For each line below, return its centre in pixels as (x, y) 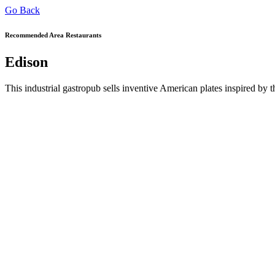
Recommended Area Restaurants (53, 35)
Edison (26, 62)
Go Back (22, 10)
